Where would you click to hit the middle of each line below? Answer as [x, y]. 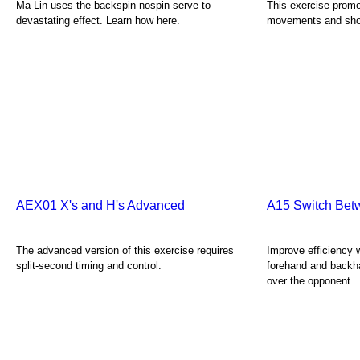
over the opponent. [310, 281]
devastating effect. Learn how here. [98, 20]
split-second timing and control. [89, 266]
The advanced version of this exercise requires [125, 250]
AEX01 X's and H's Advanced [100, 205]
